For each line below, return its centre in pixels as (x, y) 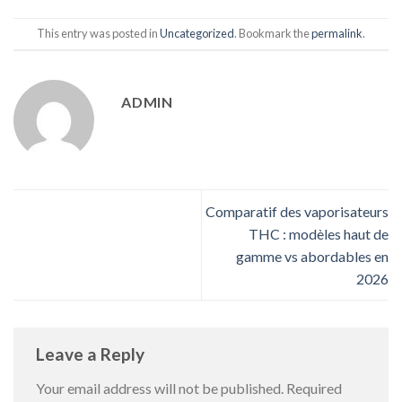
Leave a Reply (92, 354)
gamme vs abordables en (312, 256)
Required (314, 388)
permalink (337, 34)
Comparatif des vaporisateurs (297, 211)
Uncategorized (197, 34)
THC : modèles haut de (319, 233)
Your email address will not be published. (160, 388)
